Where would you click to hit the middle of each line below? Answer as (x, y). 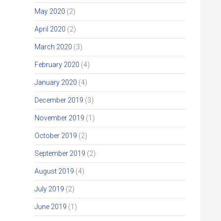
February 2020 (57, 65)
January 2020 (56, 82)
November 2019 (59, 118)
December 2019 (59, 100)
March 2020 (53, 47)
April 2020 (50, 29)
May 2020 (50, 11)
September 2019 (60, 153)
